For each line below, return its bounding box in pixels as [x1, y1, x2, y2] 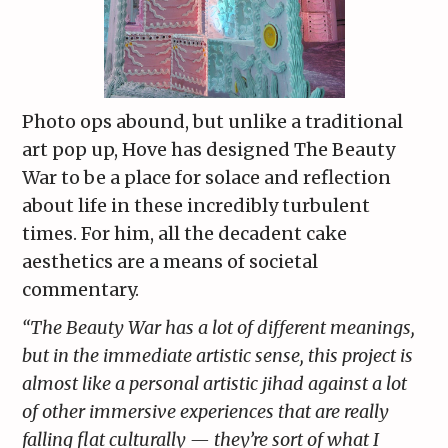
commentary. [22, 278, 140, 302]
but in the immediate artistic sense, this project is [22, 344, 414, 368]
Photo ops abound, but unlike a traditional [22, 110, 404, 134]
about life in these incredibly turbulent [22, 194, 371, 218]
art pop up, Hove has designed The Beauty [22, 138, 396, 162]
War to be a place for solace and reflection [22, 166, 392, 190]
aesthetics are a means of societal [22, 250, 319, 274]
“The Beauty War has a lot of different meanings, [22, 316, 416, 340]
